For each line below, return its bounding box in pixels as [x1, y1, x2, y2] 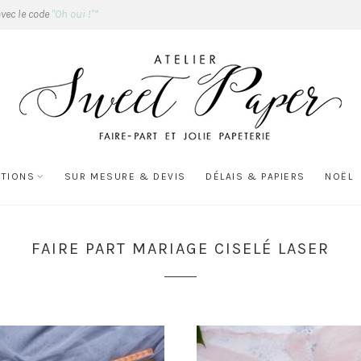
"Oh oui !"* [52, 7, 98, 21]
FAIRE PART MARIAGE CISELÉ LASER [31, 239, 330, 258]
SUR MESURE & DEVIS [64, 171, 186, 182]
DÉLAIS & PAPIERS [205, 171, 305, 182]
